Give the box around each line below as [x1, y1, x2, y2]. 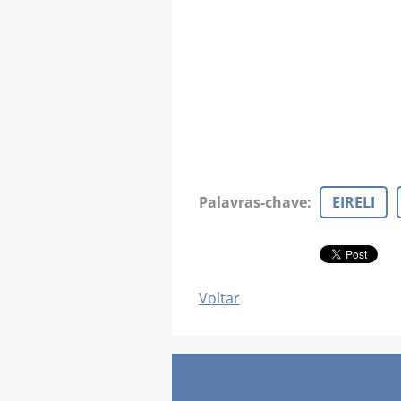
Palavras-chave [199, 192, 307, 212]
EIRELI [332, 192, 375, 212]
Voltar [199, 287, 240, 308]
